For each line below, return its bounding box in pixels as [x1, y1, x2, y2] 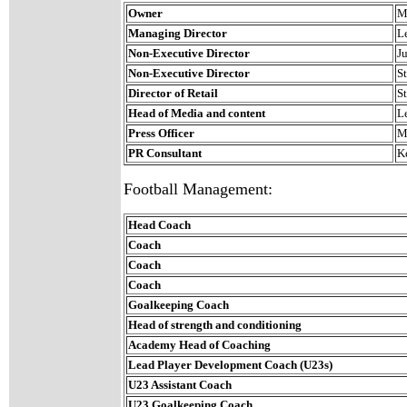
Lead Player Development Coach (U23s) [128, 358, 333, 372]
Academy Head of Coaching [128, 338, 271, 352]
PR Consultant [128, 146, 202, 160]
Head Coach [128, 218, 191, 232]
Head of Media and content [128, 106, 265, 120]
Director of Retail [128, 86, 218, 100]
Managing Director [128, 26, 227, 40]
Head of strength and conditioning [128, 318, 302, 332]
